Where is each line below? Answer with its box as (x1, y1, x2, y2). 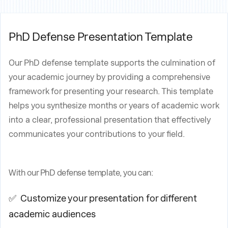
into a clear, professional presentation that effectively (9, 115, 211, 125)
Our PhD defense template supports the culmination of (9, 58, 215, 68)
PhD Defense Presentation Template (9, 30, 193, 43)
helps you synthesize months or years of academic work (9, 101, 219, 110)
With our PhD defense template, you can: (9, 168, 153, 178)
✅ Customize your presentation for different (9, 193, 197, 204)
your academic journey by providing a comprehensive (9, 72, 210, 82)
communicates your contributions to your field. (9, 129, 185, 139)
